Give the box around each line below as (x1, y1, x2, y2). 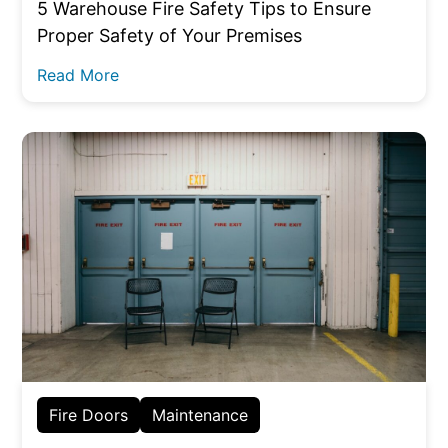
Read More (37, 65, 120, 86)
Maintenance (152, 405, 249, 426)
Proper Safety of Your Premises (37, 24, 303, 46)
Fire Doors (49, 405, 129, 426)
